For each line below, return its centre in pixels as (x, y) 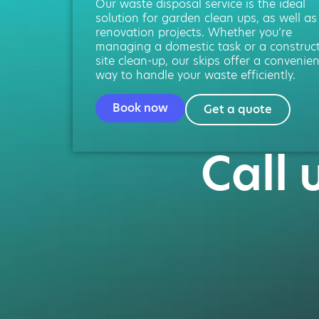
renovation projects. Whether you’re (194, 32)
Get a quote (238, 109)
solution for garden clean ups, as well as (206, 18)
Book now (140, 108)
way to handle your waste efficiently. (195, 75)
